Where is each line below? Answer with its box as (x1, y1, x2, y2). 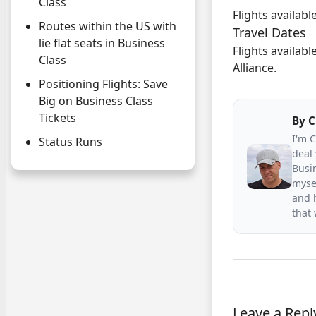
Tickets (39, 110, 76, 126)
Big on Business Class (39, 93, 153, 109)
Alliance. (233, 59, 276, 75)
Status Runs (39, 134, 102, 150)
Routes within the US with (39, 18, 176, 35)
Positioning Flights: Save (39, 76, 168, 92)
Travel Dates (233, 23, 306, 41)
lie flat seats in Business (39, 35, 165, 51)
